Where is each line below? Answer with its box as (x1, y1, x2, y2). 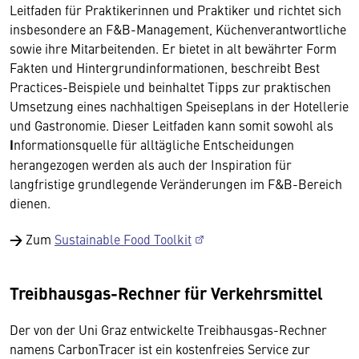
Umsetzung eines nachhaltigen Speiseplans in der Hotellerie (10, 97, 349, 115)
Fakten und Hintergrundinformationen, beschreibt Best (10, 58, 320, 76)
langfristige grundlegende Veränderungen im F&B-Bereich (10, 175, 342, 192)
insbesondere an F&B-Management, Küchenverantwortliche (10, 20, 346, 38)
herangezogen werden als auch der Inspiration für (10, 155, 292, 173)
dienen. (10, 194, 50, 212)
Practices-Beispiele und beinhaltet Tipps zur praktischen (10, 78, 331, 95)
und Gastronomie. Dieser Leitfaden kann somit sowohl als (10, 116, 333, 134)
